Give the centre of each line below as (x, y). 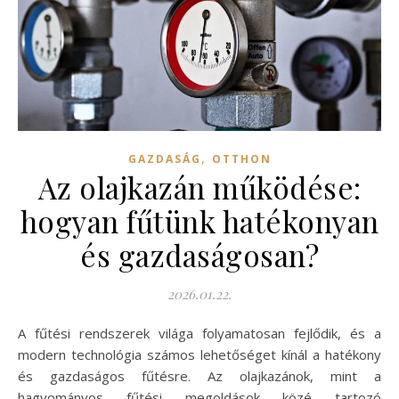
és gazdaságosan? (199, 254)
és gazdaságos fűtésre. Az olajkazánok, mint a (199, 375)
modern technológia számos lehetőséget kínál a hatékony (199, 354)
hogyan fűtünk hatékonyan (199, 220)
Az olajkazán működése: (199, 187)
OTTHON (241, 159)
